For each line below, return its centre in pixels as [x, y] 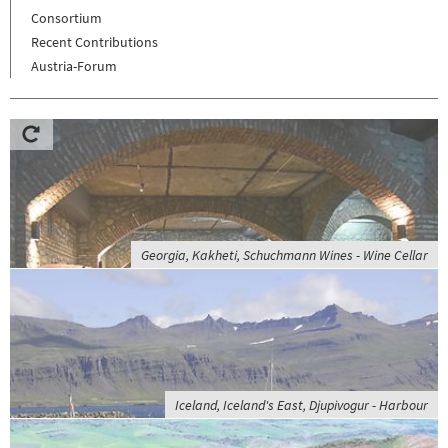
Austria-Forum [74, 65]
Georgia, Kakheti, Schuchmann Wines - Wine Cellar [284, 254]
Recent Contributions [94, 41]
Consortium [66, 17]
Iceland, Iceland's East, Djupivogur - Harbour [301, 404]
